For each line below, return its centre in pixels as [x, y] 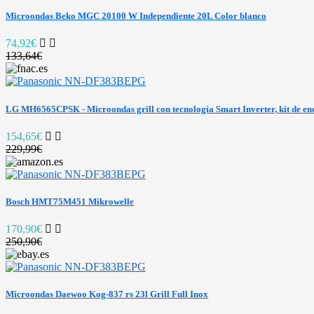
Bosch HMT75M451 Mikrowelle [70, 201]
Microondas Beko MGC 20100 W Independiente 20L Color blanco [136, 16]
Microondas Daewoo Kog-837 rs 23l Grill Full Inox [107, 294]
